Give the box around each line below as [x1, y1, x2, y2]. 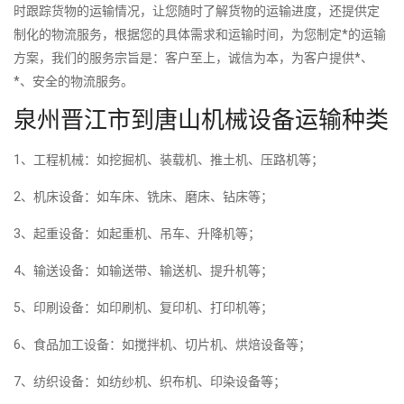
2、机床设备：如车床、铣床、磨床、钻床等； [14, 188, 273, 204]
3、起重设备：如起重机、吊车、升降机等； [14, 225, 261, 241]
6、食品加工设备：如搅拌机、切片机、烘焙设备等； [14, 336, 311, 352]
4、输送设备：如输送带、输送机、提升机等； [14, 262, 273, 278]
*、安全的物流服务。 [14, 73, 133, 88]
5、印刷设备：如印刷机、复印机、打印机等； [14, 299, 273, 315]
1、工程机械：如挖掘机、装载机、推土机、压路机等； [14, 151, 324, 167]
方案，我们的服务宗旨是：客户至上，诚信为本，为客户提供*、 [14, 50, 373, 65]
